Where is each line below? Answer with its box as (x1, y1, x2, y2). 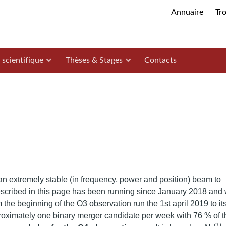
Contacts (144, 55, 177, 64)
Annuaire (171, 8, 204, 16)
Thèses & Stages (65, 55, 123, 64)
